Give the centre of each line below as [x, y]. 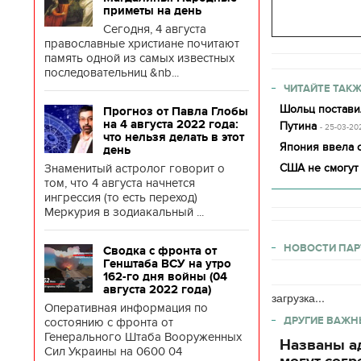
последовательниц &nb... [112, 73]
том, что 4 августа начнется [120, 183]
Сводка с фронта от [160, 251]
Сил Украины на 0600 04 [113, 351]
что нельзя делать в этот [174, 137]
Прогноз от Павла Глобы [176, 111]
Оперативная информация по [126, 308]
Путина [298, 126]
